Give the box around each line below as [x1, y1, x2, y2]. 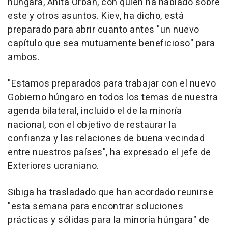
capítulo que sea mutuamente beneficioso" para [8, 36, 215, 50]
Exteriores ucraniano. [8, 159, 99, 173]
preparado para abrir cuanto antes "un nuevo [8, 22, 199, 37]
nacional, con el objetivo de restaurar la [8, 118, 177, 132]
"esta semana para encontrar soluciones [8, 199, 183, 213]
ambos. [8, 50, 40, 64]
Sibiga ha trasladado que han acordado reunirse [8, 185, 213, 199]
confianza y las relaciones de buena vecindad [8, 131, 205, 146]
